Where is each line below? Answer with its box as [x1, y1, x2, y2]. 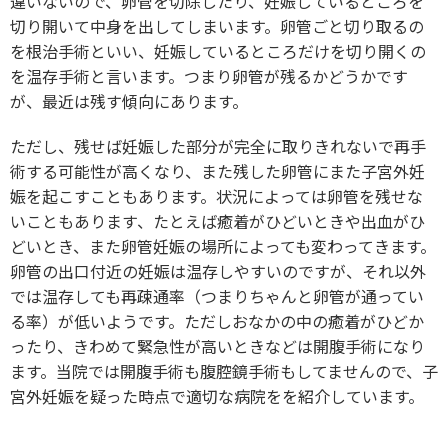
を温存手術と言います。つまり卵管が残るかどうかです [10, 63, 408, 88]
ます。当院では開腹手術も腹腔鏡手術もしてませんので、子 [10, 358, 438, 383]
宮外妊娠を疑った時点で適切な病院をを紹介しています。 [10, 383, 424, 408]
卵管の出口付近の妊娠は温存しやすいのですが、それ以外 [10, 258, 426, 283]
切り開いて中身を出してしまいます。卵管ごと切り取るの [10, 13, 424, 38]
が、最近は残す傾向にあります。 [10, 88, 248, 113]
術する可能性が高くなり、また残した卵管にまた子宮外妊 [10, 158, 425, 183]
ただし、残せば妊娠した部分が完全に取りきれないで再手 [10, 133, 426, 158]
